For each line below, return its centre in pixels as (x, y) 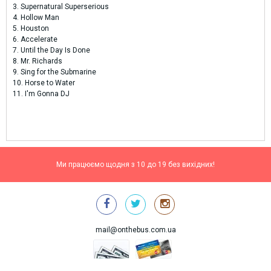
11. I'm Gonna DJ (41, 93)
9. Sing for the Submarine (54, 72)
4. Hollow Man (36, 17)
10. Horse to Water (44, 83)
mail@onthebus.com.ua (135, 230)
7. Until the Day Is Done (51, 50)
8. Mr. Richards (38, 61)
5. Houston (31, 28)
